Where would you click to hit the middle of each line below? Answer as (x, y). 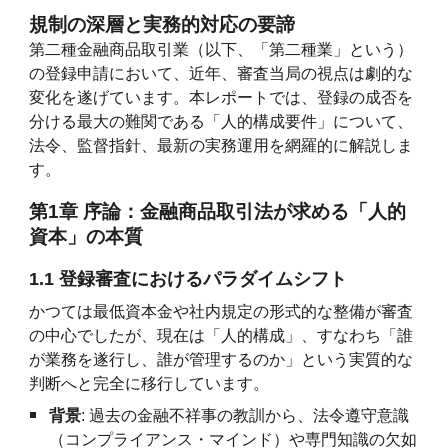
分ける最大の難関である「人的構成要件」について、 (221, 121)
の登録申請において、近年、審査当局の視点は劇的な (221, 73)
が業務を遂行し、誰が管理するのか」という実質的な (221, 359)
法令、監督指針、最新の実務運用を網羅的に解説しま (221, 145)
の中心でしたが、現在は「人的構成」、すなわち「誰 (221, 335)
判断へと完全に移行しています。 (149, 383)
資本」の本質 (86, 236)
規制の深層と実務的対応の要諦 (162, 24)
